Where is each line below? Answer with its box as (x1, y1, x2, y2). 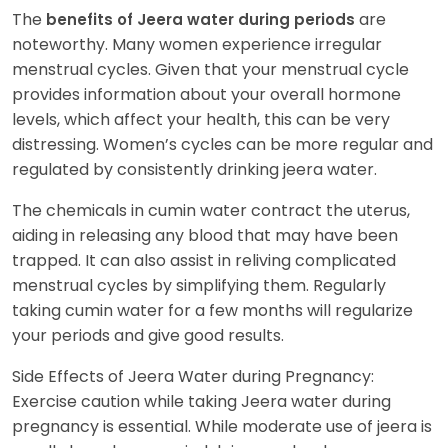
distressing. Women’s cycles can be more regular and (12, 132, 433, 156)
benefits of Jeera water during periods (46, 8, 359, 30)
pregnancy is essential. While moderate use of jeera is (12, 414, 432, 438)
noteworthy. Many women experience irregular (12, 32, 382, 56)
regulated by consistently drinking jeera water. (12, 157, 377, 181)
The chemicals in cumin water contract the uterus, (12, 198, 410, 222)
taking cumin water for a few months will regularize (12, 298, 413, 322)
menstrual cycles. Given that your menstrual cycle (12, 57, 409, 81)
